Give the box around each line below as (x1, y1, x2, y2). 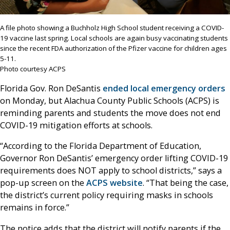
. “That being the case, (143, 177, 228, 189)
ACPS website (86, 177, 143, 189)
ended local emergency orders (103, 82, 225, 94)
